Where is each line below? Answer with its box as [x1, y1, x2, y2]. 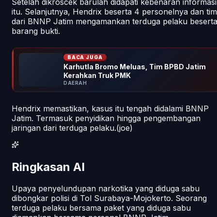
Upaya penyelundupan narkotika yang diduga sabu [12, 183, 200, 193]
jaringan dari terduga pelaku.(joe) [12, 123, 133, 133]
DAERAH [63, 79, 87, 86]
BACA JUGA [67, 54, 103, 60]
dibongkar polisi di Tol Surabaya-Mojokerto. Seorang [12, 193, 207, 203]
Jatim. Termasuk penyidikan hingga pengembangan [12, 113, 201, 123]
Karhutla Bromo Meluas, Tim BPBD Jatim [63, 62, 206, 71]
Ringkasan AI [12, 159, 85, 174]
